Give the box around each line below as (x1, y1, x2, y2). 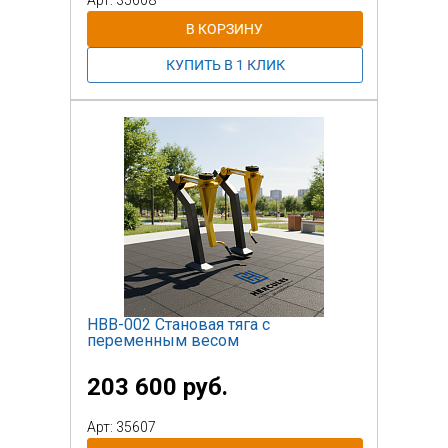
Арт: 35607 (87, 418, 156, 435)
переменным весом (87, 330, 239, 350)
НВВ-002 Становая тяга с (87, 314, 270, 334)
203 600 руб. (87, 372, 228, 401)
